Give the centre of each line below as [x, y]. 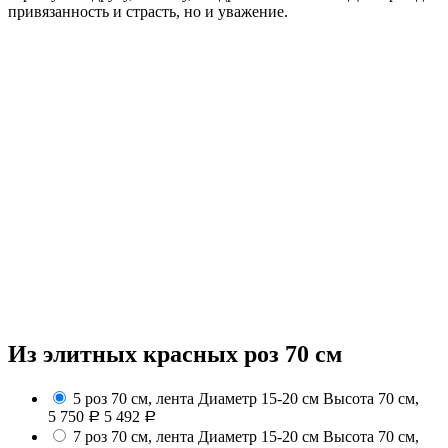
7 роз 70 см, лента [133, 436]
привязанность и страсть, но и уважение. [148, 11]
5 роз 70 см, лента [133, 398]
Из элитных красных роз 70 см [175, 353]
